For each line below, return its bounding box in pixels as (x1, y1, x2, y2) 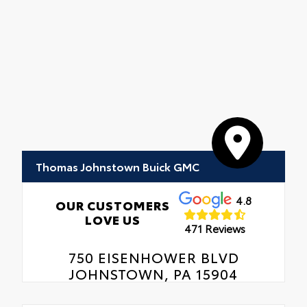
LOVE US (85, 210, 141, 229)
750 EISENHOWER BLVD (68, 247, 239, 267)
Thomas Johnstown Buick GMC (36, 158, 199, 174)
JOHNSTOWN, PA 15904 (69, 264, 238, 284)
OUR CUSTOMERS (56, 196, 171, 214)
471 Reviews (184, 219, 246, 236)
